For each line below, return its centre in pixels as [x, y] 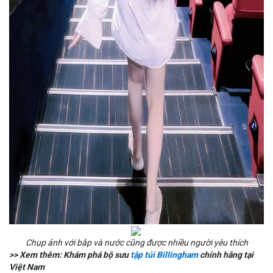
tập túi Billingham [164, 254]
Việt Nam [27, 267]
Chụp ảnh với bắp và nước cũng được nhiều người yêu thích [136, 242]
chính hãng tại [226, 254]
